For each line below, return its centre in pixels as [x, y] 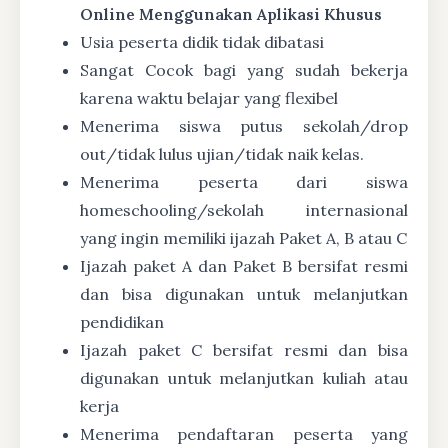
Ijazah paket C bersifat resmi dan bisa [244, 349]
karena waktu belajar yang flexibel [209, 97]
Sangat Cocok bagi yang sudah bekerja [244, 69]
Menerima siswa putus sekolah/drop [244, 125]
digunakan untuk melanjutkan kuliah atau [244, 377]
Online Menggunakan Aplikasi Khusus [231, 13]
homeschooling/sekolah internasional [244, 209]
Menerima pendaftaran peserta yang [244, 433]
